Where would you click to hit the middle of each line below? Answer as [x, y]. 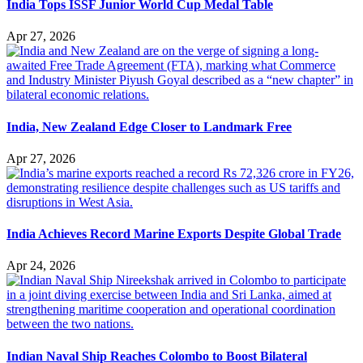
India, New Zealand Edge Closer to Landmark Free [149, 126]
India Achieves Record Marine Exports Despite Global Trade [174, 234]
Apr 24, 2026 [41, 266]
